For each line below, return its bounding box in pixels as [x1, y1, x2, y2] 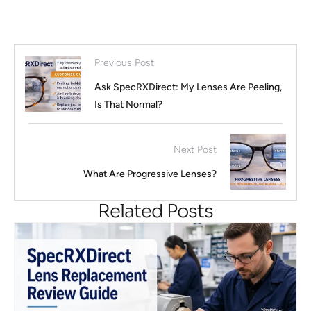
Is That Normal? [94, 99, 162, 111]
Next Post [174, 143, 217, 155]
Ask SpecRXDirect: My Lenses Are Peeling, [94, 81, 282, 94]
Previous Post [94, 57, 154, 69]
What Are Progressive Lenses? [83, 167, 217, 180]
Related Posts [98, 200, 213, 224]
